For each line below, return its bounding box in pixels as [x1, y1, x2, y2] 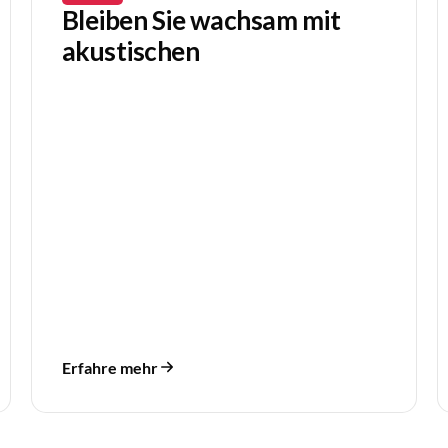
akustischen [61, 35, 200, 68]
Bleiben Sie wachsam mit [61, 4, 341, 37]
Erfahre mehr [61, 357, 158, 377]
